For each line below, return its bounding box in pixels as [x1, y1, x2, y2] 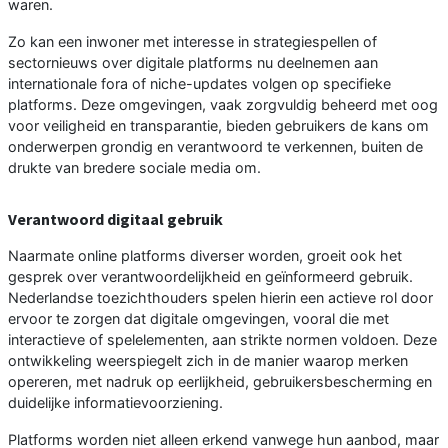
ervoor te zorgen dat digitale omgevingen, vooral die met [8, 310, 389, 328]
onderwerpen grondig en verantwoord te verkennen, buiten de [8, 138, 423, 156]
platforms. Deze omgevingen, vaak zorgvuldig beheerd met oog [8, 96, 438, 114]
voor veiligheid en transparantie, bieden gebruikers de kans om [8, 117, 429, 135]
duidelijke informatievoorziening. [8, 394, 223, 412]
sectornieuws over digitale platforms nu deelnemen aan [8, 54, 378, 72]
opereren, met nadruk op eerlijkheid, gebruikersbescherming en [8, 373, 432, 391]
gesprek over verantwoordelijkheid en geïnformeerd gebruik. [8, 268, 413, 286]
